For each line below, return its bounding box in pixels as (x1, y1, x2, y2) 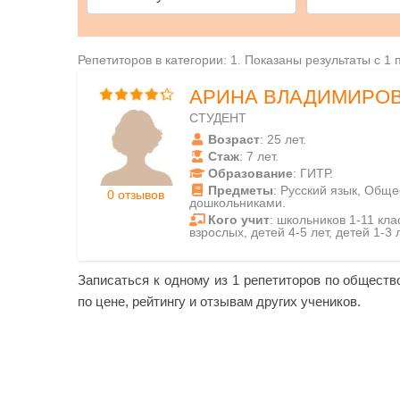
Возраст (208, 132, 260, 146)
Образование (208, 166, 293, 180)
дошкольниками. (189, 196, 286, 210)
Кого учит (208, 212, 270, 227)
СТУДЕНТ (189, 111, 246, 125)
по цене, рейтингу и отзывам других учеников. (78, 294, 361, 309)
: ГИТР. (293, 166, 333, 180)
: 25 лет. (260, 132, 306, 146)
